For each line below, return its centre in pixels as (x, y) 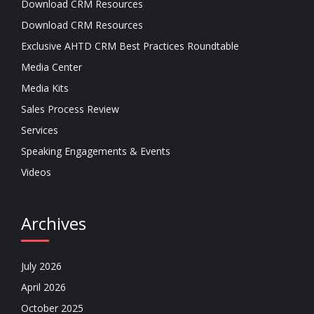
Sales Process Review (70, 109)
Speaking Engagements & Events (96, 151)
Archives (54, 223)
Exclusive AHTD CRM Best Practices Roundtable (130, 46)
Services (40, 130)
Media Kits (45, 88)
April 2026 (43, 287)
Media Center (52, 67)
